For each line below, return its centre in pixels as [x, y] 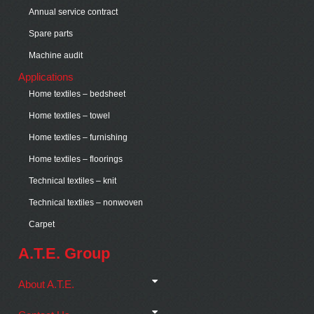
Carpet [42, 225]
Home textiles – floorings [76, 159]
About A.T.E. [47, 284]
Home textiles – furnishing [78, 138]
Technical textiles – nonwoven [86, 203]
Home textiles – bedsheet [77, 94]
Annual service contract [74, 12]
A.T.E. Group [64, 254]
